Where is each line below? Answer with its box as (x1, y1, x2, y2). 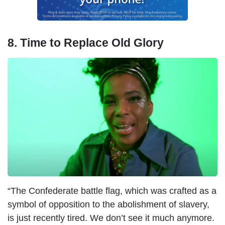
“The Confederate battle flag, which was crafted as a (8, 185, 216, 196)
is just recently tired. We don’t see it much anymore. (8, 212, 214, 223)
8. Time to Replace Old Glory (8, 36, 167, 49)
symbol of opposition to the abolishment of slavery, (8, 199, 209, 209)
